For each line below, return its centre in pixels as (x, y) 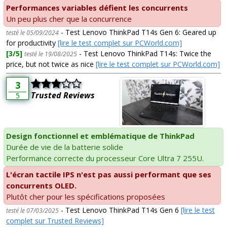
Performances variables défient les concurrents (97, 8)
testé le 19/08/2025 (51, 54)
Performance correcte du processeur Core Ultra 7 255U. (105, 158)
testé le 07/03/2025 (32, 210)
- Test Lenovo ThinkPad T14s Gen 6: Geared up (138, 32)
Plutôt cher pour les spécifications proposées (86, 196)
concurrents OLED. (41, 185)
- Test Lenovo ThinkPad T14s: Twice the (144, 54)
